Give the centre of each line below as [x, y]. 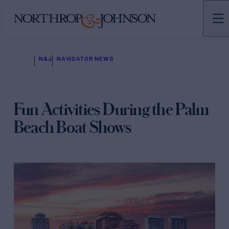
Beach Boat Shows [73, 127]
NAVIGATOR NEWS [85, 58]
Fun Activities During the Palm [111, 109]
